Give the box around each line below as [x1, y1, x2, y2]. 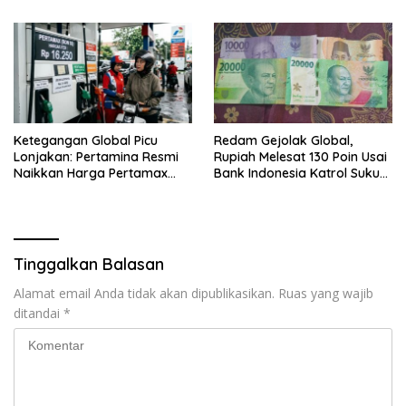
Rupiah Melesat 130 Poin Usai [214, 149, 387, 166]
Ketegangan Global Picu [14, 132, 158, 150]
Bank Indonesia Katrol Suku [214, 165, 380, 182]
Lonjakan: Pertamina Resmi [14, 149, 179, 166]
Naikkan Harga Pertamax [14, 165, 168, 182]
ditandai [14, 304, 63, 323]
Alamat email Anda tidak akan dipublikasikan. [14, 285, 275, 303]
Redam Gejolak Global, [214, 132, 353, 150]
